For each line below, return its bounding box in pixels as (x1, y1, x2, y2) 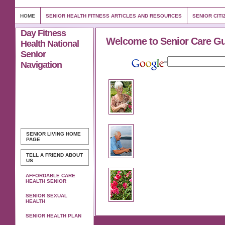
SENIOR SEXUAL (26, 193, 67, 198)
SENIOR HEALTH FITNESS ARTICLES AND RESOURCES (46, 13, 182, 19)
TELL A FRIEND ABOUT (26, 152, 83, 158)
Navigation (21, 60, 62, 70)
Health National (21, 39, 79, 49)
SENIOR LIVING (26, 131, 64, 137)
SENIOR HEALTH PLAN (26, 213, 81, 218)
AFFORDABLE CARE (26, 173, 75, 178)
